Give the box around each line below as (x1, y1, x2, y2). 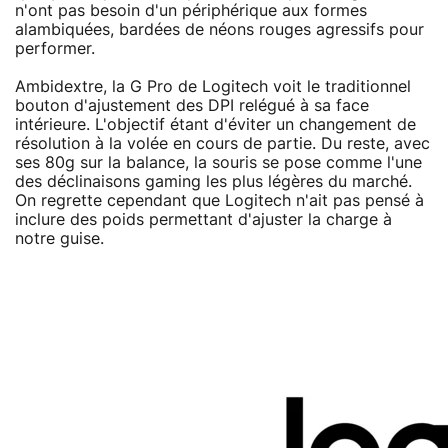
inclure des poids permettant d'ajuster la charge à (15, 211, 392, 228)
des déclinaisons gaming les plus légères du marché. (15, 173, 412, 190)
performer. (15, 40, 95, 57)
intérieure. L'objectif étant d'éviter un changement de (15, 116, 416, 133)
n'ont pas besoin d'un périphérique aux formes (15, 2, 367, 19)
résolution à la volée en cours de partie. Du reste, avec (15, 135, 430, 152)
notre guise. (15, 230, 104, 247)
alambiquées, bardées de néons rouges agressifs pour (15, 21, 424, 38)
